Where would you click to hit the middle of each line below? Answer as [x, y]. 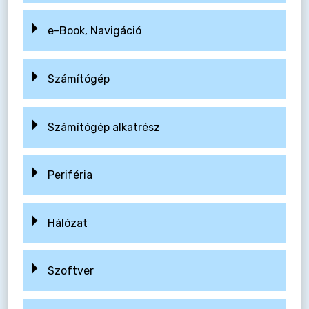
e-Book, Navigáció [94, 31]
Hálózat [67, 223]
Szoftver [70, 271]
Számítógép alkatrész [103, 127]
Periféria [70, 175]
